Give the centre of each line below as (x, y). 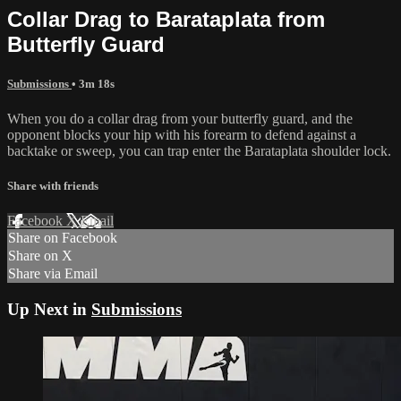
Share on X (40, 256)
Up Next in (49, 309)
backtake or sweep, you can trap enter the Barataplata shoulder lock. (199, 150)
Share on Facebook (63, 238)
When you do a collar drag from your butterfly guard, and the (180, 118)
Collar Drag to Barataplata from (166, 19)
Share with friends (53, 186)
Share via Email (53, 274)
